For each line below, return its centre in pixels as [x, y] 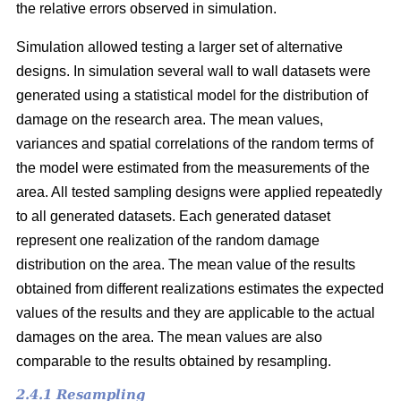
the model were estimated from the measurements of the [193, 167]
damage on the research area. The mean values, [170, 119]
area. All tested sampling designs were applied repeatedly [199, 192]
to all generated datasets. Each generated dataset [173, 216]
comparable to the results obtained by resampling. [174, 361]
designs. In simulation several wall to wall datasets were [193, 71]
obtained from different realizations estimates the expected [200, 288]
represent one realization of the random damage [168, 240]
